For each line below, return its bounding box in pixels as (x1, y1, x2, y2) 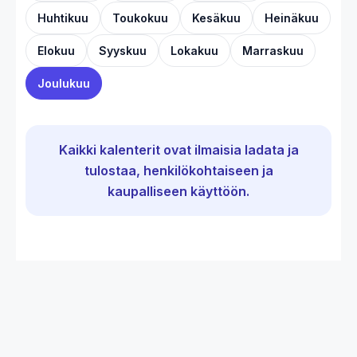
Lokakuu (171, 44, 218, 58)
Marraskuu (242, 44, 304, 58)
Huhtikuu (37, 11, 88, 25)
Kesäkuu (192, 11, 241, 25)
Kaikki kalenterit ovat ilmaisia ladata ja (58, 142, 299, 159)
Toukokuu (112, 11, 168, 25)
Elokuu (37, 44, 75, 58)
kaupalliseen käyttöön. (108, 183, 249, 200)
